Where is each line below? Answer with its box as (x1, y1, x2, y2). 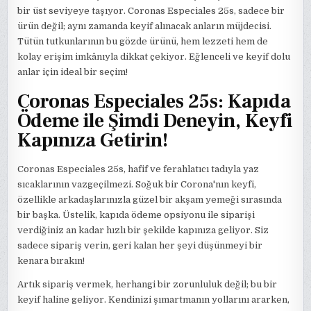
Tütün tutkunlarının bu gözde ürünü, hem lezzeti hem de (17, 36, 269, 47)
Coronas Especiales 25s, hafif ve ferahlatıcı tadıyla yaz (17, 163, 260, 174)
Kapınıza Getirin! (17, 127, 169, 153)
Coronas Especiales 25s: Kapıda (17, 88, 292, 114)
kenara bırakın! (17, 255, 85, 266)
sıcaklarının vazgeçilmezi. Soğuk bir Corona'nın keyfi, (17, 178, 257, 190)
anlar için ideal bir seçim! (17, 67, 128, 78)
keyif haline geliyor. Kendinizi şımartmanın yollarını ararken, (17, 294, 290, 305)
